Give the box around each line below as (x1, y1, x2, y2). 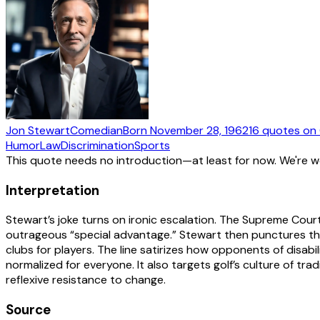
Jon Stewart (6, 122, 70, 138)
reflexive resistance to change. (6, 272, 166, 288)
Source (6, 300, 51, 319)
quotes (262, 122, 300, 138)
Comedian (70, 122, 123, 138)
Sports (134, 137, 170, 153)
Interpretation (6, 181, 99, 199)
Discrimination (61, 137, 134, 153)
